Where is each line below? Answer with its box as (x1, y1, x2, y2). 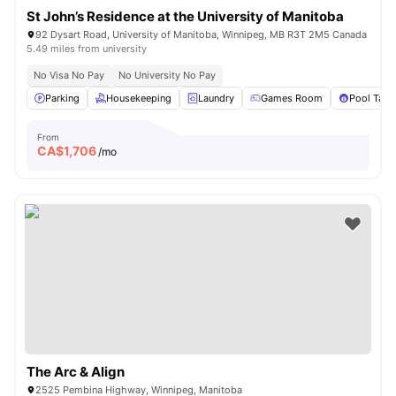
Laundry (198, 92, 234, 104)
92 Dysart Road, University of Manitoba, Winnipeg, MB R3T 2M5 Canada (35, 28, 367, 41)
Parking (45, 92, 80, 104)
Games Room (261, 92, 323, 104)
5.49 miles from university (27, 42, 147, 55)
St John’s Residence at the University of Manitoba (27, 8, 344, 25)
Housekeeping (106, 92, 171, 104)
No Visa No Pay (34, 69, 104, 81)
